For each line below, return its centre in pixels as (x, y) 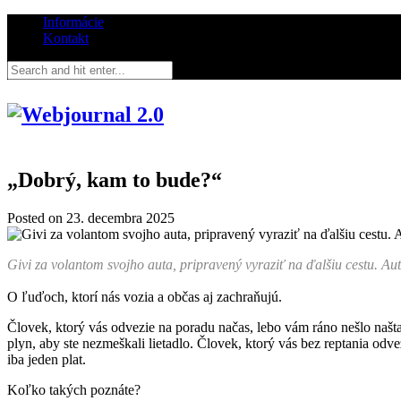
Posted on (37, 218)
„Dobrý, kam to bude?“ (115, 179)
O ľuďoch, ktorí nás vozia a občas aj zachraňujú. (146, 296)
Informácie (73, 22)
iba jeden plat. (48, 359)
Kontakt (66, 38)
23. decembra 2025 (120, 218)
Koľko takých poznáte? (76, 389)
